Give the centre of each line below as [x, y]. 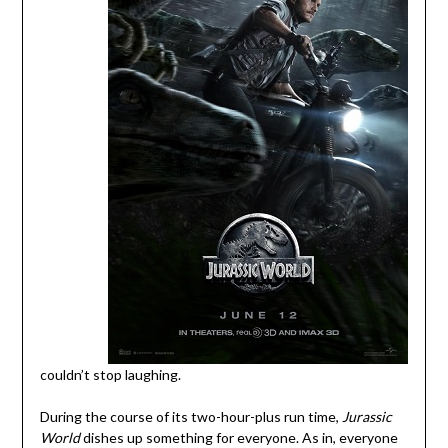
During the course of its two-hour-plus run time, [190, 417]
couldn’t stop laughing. [110, 375]
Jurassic [366, 417]
